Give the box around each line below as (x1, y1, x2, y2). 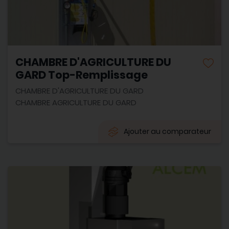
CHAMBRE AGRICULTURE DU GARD (15, 97, 136, 108)
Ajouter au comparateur (124, 126, 211, 137)
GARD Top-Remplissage (15, 67, 148, 83)
